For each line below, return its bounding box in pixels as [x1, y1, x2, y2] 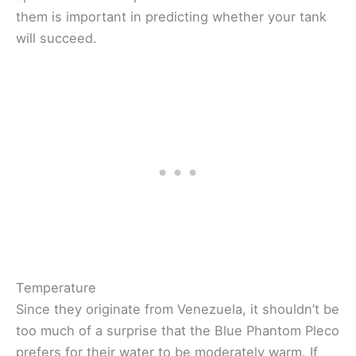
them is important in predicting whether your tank [16, 9, 327, 25]
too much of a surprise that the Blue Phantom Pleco [16, 322, 339, 339]
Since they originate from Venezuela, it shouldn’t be [16, 300, 339, 317]
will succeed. [16, 30, 97, 47]
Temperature [16, 279, 96, 296]
